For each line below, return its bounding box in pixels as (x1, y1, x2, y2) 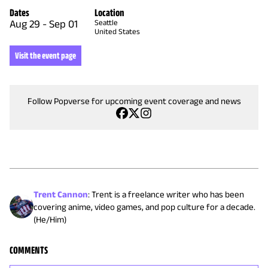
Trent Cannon (33, 188, 88, 199)
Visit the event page (15, 50, 76, 60)
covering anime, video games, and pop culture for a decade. (33, 201, 255, 212)
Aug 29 (10, 17, 40, 30)
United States (94, 26, 140, 36)
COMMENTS (10, 243, 48, 256)
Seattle (94, 17, 118, 27)
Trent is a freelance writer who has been (92, 188, 244, 199)
